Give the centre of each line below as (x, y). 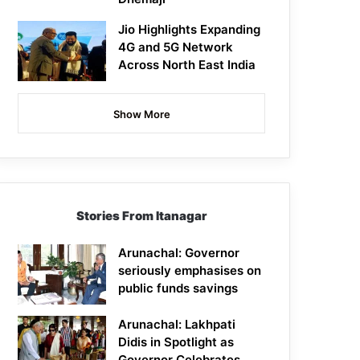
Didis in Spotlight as (176, 342)
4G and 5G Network (176, 47)
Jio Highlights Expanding (190, 30)
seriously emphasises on (190, 271)
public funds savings (178, 288)
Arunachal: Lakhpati (177, 325)
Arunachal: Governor (179, 253)
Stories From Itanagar (141, 216)
